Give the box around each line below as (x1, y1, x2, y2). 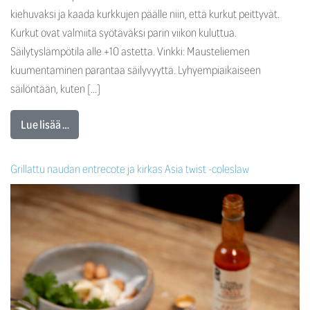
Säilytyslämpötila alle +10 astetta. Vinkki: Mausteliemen (10, 42, 250, 60)
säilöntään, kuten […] (10, 79, 100, 97)
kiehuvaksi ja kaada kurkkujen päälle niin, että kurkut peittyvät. (10, 4, 280, 22)
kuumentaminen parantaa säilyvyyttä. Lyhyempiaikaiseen (10, 60, 261, 78)
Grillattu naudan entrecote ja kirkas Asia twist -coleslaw (10, 160, 249, 178)
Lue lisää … (20, 116, 69, 134)
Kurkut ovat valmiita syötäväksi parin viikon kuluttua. (10, 23, 237, 41)
